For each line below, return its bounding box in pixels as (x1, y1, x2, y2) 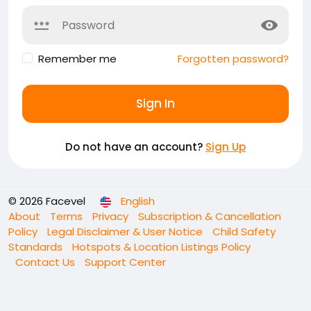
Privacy (92, 209, 131, 224)
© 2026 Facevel (8, 194, 85, 208)
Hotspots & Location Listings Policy (72, 239, 251, 254)
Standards (8, 239, 65, 254)
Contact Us (15, 255, 78, 269)
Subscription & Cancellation (138, 209, 281, 224)
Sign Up (205, 140, 246, 154)
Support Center (85, 255, 166, 269)
